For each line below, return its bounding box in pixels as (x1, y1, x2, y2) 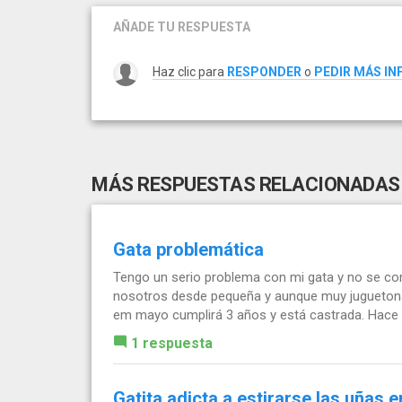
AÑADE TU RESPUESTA (113, 19, 250, 34)
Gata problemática (113, 238, 264, 260)
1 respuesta (131, 334, 213, 352)
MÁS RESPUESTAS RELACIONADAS (92, 172, 400, 196)
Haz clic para (153, 64, 227, 79)
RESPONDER (227, 64, 301, 79)
